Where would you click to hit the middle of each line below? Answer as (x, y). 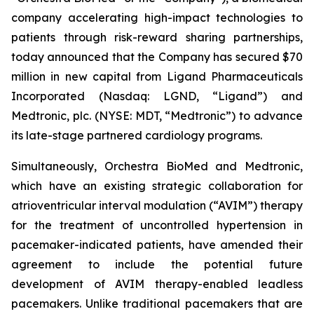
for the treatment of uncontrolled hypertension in (157, 225)
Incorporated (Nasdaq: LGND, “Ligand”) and (157, 96)
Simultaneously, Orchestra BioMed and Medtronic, (157, 166)
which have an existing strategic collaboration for (157, 186)
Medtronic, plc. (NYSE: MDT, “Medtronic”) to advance (157, 116)
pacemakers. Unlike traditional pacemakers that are (157, 303)
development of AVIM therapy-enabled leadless (157, 284)
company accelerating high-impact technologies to (157, 18)
